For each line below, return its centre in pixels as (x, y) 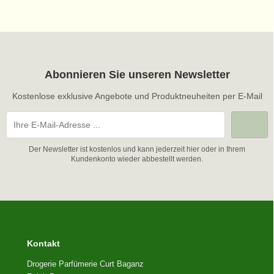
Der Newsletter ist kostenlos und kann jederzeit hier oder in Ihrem (137, 149)
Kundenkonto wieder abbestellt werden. (137, 159)
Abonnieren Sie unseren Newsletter (137, 74)
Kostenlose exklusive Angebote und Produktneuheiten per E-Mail (137, 96)
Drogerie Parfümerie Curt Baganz (85, 264)
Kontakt (43, 243)
